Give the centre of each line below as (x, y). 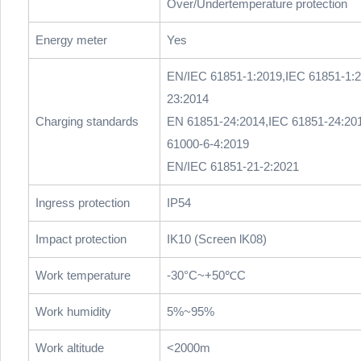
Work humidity (73, 312)
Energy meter (71, 40)
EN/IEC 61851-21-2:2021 (233, 167)
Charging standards (87, 122)
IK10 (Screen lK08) (217, 239)
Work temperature (83, 276)
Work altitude (70, 348)
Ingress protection (83, 203)
